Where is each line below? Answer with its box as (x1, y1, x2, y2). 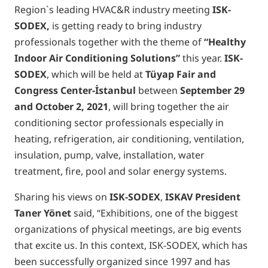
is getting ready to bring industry (50, 19, 202, 32)
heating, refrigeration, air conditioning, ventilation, (14, 132, 244, 145)
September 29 (180, 84, 245, 97)
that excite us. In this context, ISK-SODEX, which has (14, 239, 248, 252)
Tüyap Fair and (145, 68, 216, 81)
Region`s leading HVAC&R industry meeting (14, 3, 212, 16)
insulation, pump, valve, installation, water (14, 148, 205, 162)
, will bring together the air (108, 100, 229, 113)
